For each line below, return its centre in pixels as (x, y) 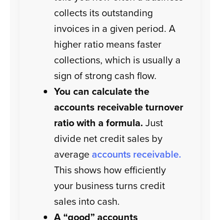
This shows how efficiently (110, 170)
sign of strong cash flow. (106, 76)
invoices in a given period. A (115, 28)
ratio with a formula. (99, 123)
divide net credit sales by (109, 138)
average (73, 154)
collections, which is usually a (118, 60)
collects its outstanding (104, 13)
